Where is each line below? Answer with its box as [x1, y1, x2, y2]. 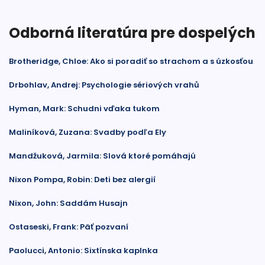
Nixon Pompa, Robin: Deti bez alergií [9, 174, 156, 185]
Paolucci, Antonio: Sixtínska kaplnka [9, 245, 158, 256]
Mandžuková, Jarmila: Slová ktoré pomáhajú [9, 150, 196, 161]
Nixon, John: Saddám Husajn [9, 198, 128, 209]
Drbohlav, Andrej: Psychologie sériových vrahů [9, 79, 199, 91]
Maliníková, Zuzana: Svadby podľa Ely [9, 127, 166, 138]
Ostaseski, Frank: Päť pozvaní [9, 221, 128, 232]
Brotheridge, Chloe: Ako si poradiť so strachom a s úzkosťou [9, 56, 253, 67]
